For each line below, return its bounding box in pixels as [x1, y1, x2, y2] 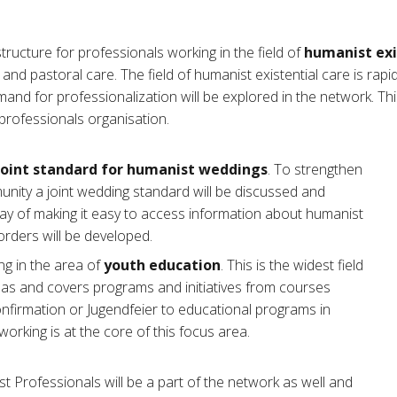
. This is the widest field [220, 254, 363, 275]
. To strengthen [267, 159, 362, 179]
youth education [103, 254, 221, 275]
